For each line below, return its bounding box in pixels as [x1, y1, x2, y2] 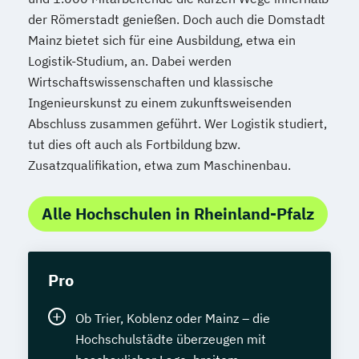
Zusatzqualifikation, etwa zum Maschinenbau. [28, 157, 291, 173]
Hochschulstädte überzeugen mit [75, 331, 266, 347]
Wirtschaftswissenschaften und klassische [28, 74, 273, 90]
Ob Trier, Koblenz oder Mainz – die [75, 310, 270, 326]
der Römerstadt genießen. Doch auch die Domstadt [28, 11, 325, 27]
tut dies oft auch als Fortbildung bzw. [28, 136, 240, 152]
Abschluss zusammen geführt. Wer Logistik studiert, [28, 115, 327, 131]
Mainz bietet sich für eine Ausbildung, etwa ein [28, 32, 296, 48]
